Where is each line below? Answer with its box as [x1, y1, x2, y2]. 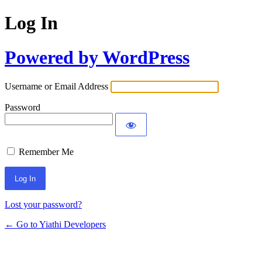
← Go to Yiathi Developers [5, 219, 106, 230]
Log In [5, 12, 58, 34]
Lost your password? [5, 199, 82, 210]
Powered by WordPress [5, 46, 189, 68]
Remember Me [19, 147, 74, 157]
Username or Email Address [5, 81, 108, 92]
